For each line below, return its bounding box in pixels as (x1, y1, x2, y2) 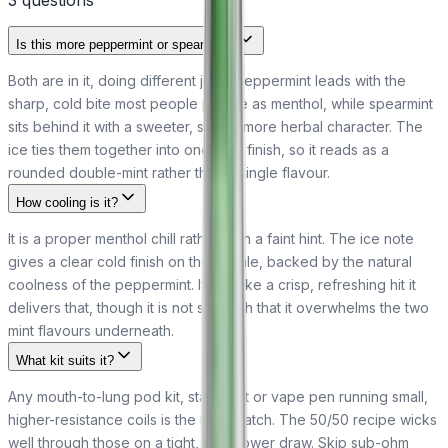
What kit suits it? (16, 353, 114, 369)
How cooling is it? (16, 195, 118, 211)
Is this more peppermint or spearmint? (16, 37, 236, 53)
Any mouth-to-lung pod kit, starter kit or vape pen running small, (8, 388, 428, 406)
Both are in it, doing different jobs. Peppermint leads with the (8, 72, 406, 90)
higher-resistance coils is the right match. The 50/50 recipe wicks (8, 411, 437, 429)
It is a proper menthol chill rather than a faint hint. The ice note (8, 230, 414, 248)
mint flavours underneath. (8, 322, 174, 340)
